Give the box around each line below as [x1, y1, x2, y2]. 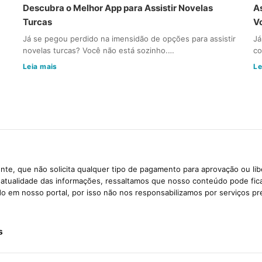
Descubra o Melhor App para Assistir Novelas [22, 2, 213, 13]
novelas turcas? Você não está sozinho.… [22, 45, 174, 55]
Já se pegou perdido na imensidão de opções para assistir [22, 33, 236, 43]
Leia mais [22, 61, 57, 71]
